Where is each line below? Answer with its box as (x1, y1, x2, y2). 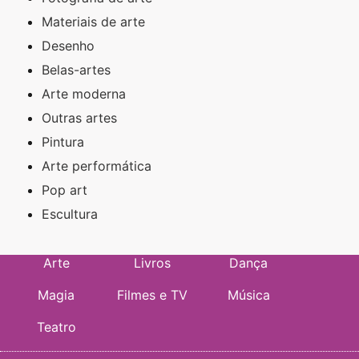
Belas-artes (42, 61, 111, 78)
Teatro (36, 318, 76, 335)
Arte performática (42, 157, 151, 174)
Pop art (42, 181, 87, 198)
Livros (134, 254, 171, 271)
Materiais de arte (42, 13, 145, 30)
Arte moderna (42, 85, 126, 102)
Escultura (42, 205, 98, 222)
